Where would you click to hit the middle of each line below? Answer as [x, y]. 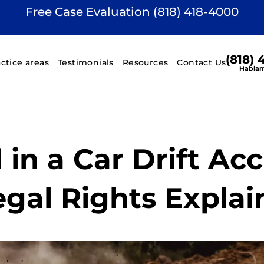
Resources [145, 63]
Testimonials [86, 63]
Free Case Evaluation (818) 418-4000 [132, 12]
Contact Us [202, 63]
